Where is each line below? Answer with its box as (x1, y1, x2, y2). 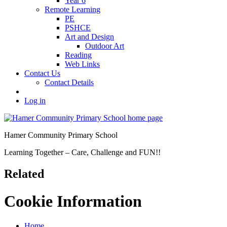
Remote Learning (45, 5, 100, 14)
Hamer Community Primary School (4, 131, 118, 140)
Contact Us (24, 69, 60, 78)
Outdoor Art (85, 42, 124, 51)
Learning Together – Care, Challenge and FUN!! (4, 148, 161, 157)
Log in (24, 96, 46, 105)
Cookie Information (4, 192, 142, 210)
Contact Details (45, 78, 94, 87)
